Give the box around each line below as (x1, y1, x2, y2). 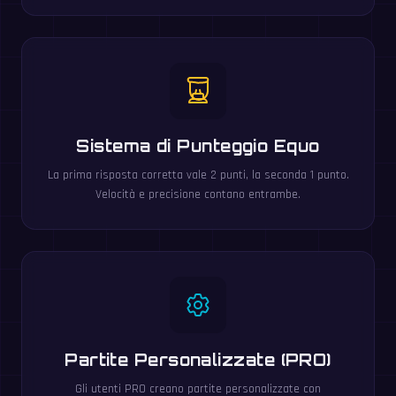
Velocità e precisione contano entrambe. (95, 187, 301, 202)
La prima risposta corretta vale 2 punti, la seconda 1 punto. (47, 167, 349, 183)
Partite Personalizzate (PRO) (65, 350, 331, 369)
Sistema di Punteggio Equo (76, 136, 320, 156)
